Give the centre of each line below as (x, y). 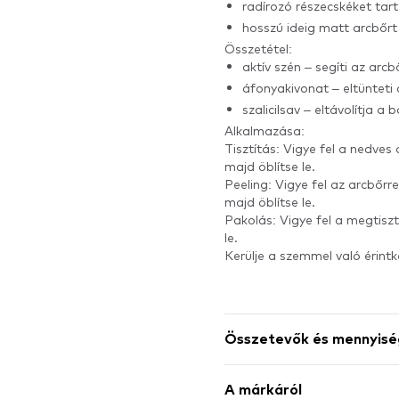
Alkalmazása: (265, 130)
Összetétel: (258, 48)
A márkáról (263, 390)
